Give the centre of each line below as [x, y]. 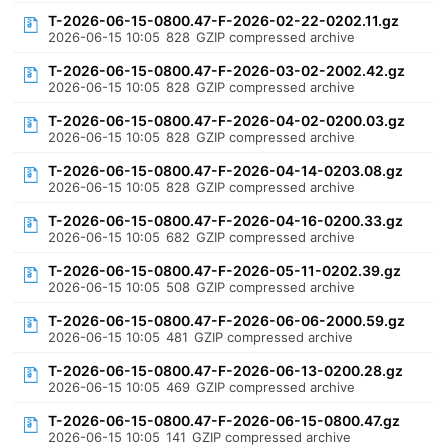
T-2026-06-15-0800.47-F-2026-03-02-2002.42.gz [227, 70]
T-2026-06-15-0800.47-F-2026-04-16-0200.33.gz [226, 220]
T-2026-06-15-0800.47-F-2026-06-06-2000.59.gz [227, 320]
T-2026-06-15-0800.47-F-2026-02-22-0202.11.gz [224, 20]
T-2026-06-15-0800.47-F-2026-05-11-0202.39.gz [225, 270]
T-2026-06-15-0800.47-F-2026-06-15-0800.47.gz [224, 420]
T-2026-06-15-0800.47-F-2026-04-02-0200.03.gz [227, 120]
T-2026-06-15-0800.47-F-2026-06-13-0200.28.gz [226, 370]
